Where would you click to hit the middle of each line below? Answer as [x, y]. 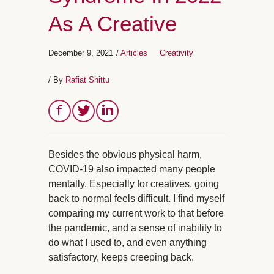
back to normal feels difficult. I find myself [136, 198]
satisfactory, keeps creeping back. [121, 257]
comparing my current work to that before [136, 213]
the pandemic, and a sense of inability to [135, 228]
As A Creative [113, 23]
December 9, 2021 [81, 53]
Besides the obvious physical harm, [125, 154]
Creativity [176, 53]
